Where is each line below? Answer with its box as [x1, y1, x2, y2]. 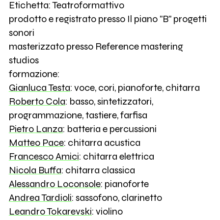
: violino [91, 205, 123, 217]
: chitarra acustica [63, 137, 140, 148]
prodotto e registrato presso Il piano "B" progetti [8, 13, 207, 25]
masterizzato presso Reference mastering [8, 40, 183, 52]
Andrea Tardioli [8, 192, 72, 203]
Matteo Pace [8, 137, 64, 148]
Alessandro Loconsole [8, 178, 101, 190]
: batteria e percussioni [62, 123, 157, 135]
